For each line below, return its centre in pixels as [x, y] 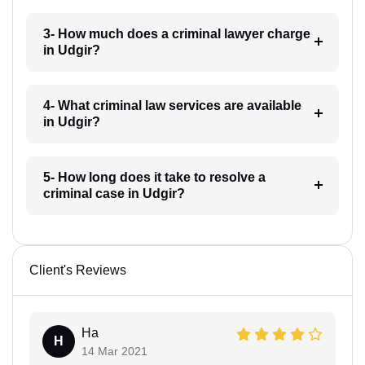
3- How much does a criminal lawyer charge [176, 34]
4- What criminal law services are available [172, 106]
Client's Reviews [78, 270]
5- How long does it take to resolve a [154, 178]
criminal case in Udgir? [114, 194]
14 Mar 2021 [114, 352]
